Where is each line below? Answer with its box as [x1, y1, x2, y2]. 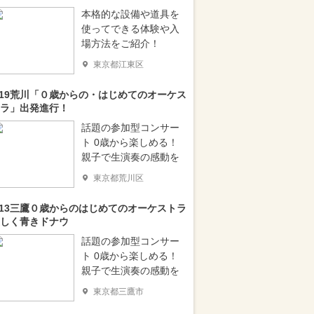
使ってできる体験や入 [81, 23, 179, 34]
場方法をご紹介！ [81, 38, 160, 49]
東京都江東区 [93, 60, 144, 69]
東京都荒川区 [93, 173, 144, 183]
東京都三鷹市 [93, 287, 144, 296]
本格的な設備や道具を [81, 8, 179, 20]
